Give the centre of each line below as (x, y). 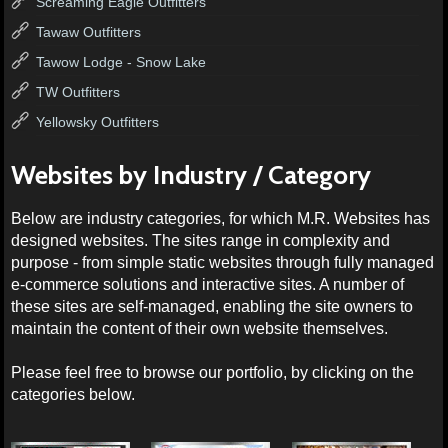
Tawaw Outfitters (89, 31)
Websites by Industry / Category (191, 174)
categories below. (73, 394)
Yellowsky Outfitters (98, 121)
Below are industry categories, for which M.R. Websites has (221, 218)
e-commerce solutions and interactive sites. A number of (208, 284)
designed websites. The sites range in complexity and (201, 240)
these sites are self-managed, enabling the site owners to (212, 306)
